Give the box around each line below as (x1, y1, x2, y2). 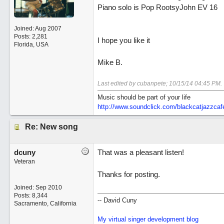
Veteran (13, 158, 35, 165)
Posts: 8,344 (13, 192, 47, 199)
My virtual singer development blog (97, 215, 198, 223)
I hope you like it (97, 36, 150, 44)
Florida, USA (13, 41, 48, 48)
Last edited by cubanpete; (97, 80, 169, 87)
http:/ (97, 103, 112, 110)
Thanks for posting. (97, 170, 160, 178)
